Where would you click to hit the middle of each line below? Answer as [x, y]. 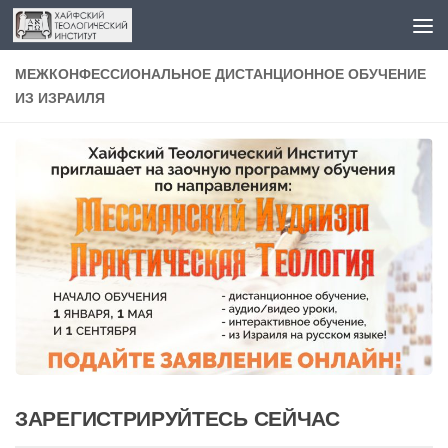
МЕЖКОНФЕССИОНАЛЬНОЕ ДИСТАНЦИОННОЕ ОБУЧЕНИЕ [220, 74]
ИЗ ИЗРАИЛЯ [60, 98]
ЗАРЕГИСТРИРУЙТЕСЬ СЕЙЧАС [177, 418]
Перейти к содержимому [125, 27]
